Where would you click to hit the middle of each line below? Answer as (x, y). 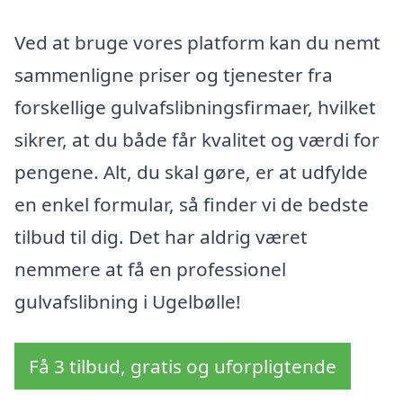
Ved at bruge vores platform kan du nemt (197, 43)
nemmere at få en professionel (150, 269)
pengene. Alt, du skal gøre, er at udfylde (191, 172)
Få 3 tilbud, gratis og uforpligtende (183, 367)
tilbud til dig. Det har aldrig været (161, 237)
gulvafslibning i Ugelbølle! (128, 302)
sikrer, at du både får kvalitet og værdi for (197, 140)
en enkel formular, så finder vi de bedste (192, 205)
